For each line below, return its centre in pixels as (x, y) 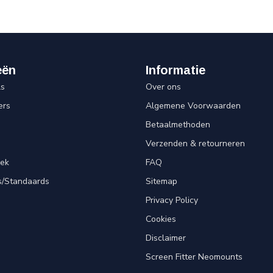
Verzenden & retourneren (195, 144)
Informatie (175, 70)
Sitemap (161, 181)
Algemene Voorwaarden (193, 106)
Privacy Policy (172, 200)
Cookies (161, 219)
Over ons (163, 87)
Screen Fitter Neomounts (194, 257)
